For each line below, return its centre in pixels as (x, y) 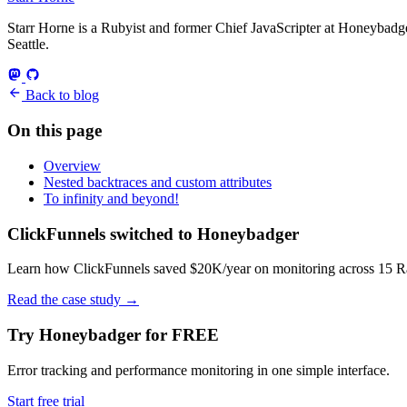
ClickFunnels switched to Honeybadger (153, 233)
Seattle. (28, 45)
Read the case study (66, 300)
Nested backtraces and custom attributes (158, 182)
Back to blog (60, 95)
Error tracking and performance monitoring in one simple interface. (199, 370)
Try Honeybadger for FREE (113, 334)
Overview (72, 165)
